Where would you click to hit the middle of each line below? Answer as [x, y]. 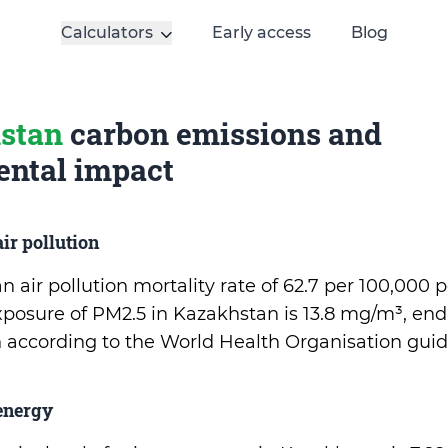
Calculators [106, 32]
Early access [261, 32]
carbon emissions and [222, 133]
